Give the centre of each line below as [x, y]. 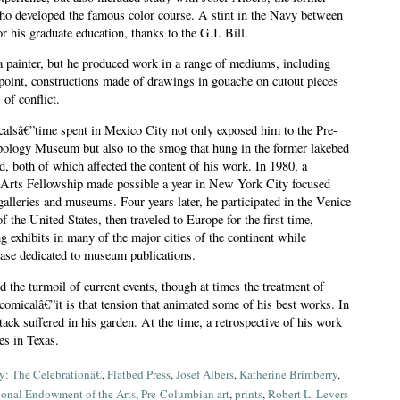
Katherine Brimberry [288, 375]
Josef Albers [205, 375]
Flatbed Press [139, 375]
